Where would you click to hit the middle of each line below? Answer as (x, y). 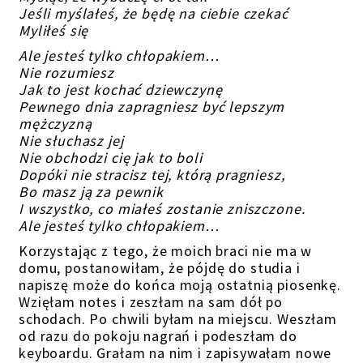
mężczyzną (56, 124)
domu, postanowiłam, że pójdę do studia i (160, 268)
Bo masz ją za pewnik (91, 192)
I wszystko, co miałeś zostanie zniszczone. (162, 209)
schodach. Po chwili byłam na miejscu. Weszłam (178, 319)
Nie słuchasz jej (71, 141)
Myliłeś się (54, 30)
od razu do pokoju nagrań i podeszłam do (158, 336)
